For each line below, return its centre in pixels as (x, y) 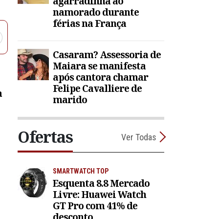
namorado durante (96, 12)
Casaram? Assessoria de (107, 55)
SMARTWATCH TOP (81, 171)
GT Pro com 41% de (95, 205)
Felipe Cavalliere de (97, 88)
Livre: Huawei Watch (99, 194)
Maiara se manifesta (99, 66)
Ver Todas (139, 137)
